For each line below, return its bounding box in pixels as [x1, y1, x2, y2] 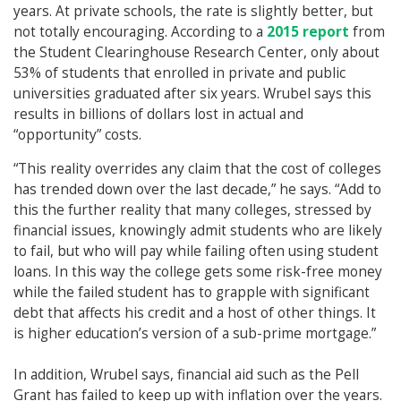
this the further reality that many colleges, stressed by [13, 200, 371, 220]
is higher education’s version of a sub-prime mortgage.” [13, 324, 376, 344]
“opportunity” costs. [13, 125, 141, 145]
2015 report [267, 22, 349, 42]
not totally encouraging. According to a [13, 22, 267, 42]
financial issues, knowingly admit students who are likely [13, 221, 382, 241]
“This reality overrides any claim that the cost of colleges [13, 159, 381, 179]
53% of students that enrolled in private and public [13, 64, 346, 83]
